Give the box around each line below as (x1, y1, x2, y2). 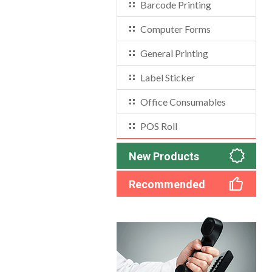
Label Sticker (140, 72, 195, 83)
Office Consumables (140, 96, 226, 107)
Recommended (129, 178, 205, 191)
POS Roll (140, 120, 177, 132)
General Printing (140, 47, 208, 59)
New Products (129, 150, 199, 163)
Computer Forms (140, 23, 211, 35)
